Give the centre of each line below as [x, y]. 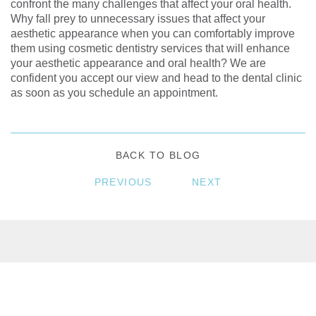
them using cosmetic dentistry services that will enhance [150, 48]
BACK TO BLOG [158, 155]
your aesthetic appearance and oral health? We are [138, 63]
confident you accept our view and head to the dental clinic [156, 78]
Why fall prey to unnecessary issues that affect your [138, 19]
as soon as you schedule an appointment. [114, 93]
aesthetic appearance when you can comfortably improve [153, 34]
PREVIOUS [123, 182]
